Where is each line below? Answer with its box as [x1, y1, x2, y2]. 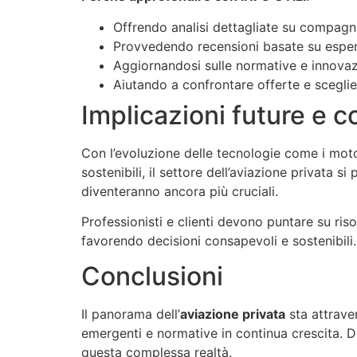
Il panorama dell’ [81, 306, 180, 323]
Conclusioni [81, 261, 223, 292]
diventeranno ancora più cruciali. [81, 182, 278, 199]
